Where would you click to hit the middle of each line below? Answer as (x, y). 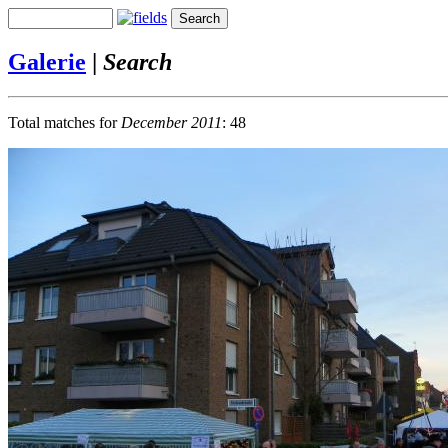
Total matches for (64, 122)
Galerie (47, 61)
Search (137, 61)
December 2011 (171, 122)
